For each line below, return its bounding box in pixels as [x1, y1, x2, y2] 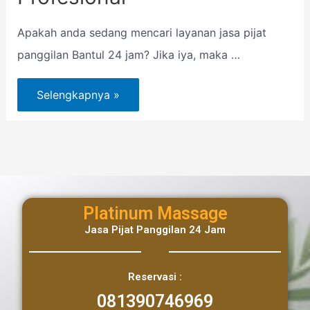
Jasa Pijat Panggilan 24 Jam [84, 224, 226, 236]
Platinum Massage [82, 203, 228, 224]
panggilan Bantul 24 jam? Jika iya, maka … [17, 48, 240, 62]
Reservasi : [128, 271, 182, 283]
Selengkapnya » [36, 87, 120, 102]
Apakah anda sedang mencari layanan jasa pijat [17, 26, 266, 40]
